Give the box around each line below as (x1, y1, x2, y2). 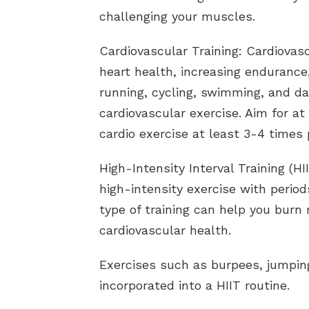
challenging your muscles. (99, 9, 255, 24)
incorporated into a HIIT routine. (99, 278, 290, 293)
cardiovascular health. (99, 223, 231, 238)
